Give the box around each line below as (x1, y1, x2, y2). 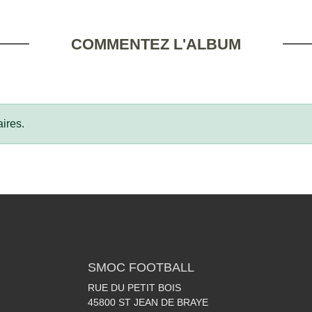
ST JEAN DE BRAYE (118, 297, 208, 309)
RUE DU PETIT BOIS (88, 282, 181, 294)
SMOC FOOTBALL (88, 260, 194, 275)
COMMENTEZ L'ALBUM (71, 36, 241, 54)
